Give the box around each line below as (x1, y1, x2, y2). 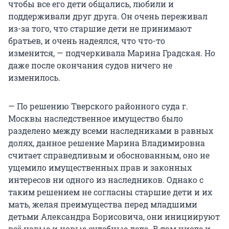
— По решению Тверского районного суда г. (8, 101, 188, 112)
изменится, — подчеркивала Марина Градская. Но (8, 48, 215, 59)
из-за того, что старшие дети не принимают (8, 23, 192, 34)
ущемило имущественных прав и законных (8, 162, 192, 173)
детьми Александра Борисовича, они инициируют (8, 211, 220, 222)
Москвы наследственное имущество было (8, 113, 183, 124)
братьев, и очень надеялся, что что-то (8, 35, 165, 47)
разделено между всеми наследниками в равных (8, 125, 213, 136)
